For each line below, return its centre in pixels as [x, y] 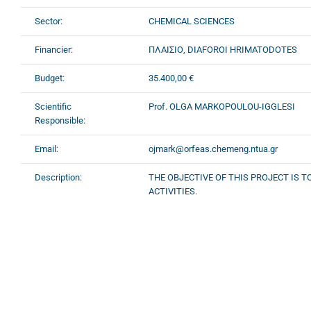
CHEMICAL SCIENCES [192, 21]
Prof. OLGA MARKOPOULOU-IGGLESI [222, 106]
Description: [58, 177]
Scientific [53, 106]
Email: [47, 149]
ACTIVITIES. [173, 191]
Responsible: [60, 120]
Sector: [49, 21]
